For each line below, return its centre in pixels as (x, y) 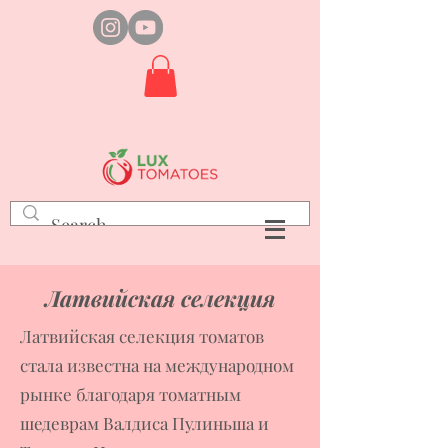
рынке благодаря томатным (130, 393)
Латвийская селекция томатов (142, 335)
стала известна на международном (157, 364)
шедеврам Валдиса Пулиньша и (144, 422)
